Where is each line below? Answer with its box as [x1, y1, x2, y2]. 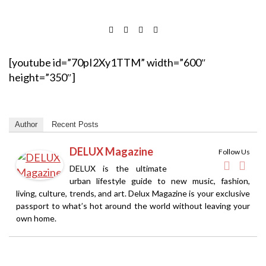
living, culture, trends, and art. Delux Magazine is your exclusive [16, 188, 250, 198]
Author [15, 119, 37, 129]
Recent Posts [52, 119, 99, 129]
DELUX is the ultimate [69, 163, 167, 173]
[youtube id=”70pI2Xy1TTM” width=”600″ [9, 55, 206, 69]
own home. [16, 213, 56, 223]
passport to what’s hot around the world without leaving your [16, 200, 250, 211]
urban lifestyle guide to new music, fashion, [69, 175, 250, 186]
